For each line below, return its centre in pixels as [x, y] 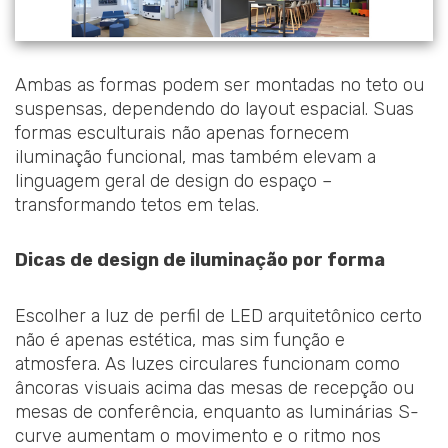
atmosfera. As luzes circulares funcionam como [207, 363]
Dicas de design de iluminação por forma [200, 260]
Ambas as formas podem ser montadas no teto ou [219, 84]
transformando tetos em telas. [137, 204]
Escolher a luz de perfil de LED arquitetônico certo [218, 315]
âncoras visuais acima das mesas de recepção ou [214, 387]
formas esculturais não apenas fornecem [182, 132]
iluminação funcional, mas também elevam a [195, 156]
